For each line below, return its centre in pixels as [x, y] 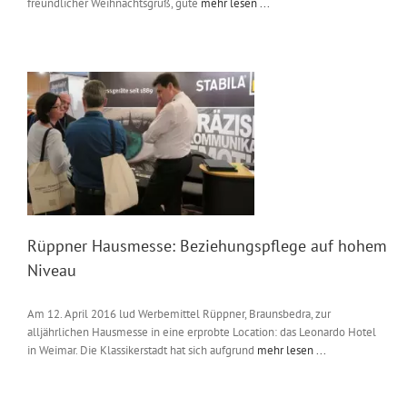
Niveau [52, 271]
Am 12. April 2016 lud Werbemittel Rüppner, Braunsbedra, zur [179, 314]
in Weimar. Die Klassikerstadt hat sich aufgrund [142, 351]
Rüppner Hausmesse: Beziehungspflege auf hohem [207, 246]
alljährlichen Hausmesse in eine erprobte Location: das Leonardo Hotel [202, 333]
